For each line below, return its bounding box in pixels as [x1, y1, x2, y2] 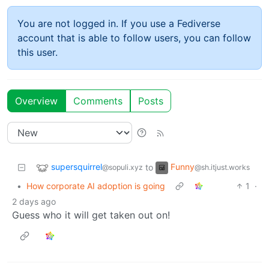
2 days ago [12, 196, 56, 207]
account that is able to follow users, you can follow [17, 31, 251, 44]
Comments [73, 94, 122, 107]
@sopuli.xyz [102, 162, 143, 172]
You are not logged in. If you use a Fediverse [17, 17, 220, 29]
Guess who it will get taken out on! [12, 208, 170, 221]
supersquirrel [51, 161, 102, 172]
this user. [17, 46, 58, 58]
